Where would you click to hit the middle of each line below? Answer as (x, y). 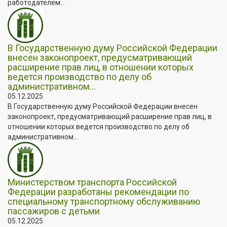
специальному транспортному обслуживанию (104, 201)
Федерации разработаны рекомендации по (98, 192)
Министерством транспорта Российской (92, 182)
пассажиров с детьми (54, 211)
